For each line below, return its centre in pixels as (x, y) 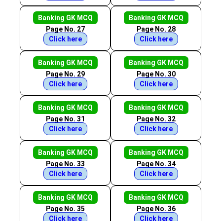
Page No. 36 (156, 209)
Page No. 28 (156, 29)
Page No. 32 (156, 119)
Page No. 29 (65, 74)
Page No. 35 (65, 209)
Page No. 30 (156, 74)
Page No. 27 (65, 29)
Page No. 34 (156, 164)
